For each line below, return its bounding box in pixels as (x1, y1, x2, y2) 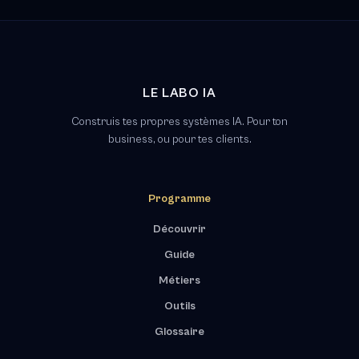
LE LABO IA (143, 86, 216, 102)
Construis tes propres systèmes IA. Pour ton (71, 115, 288, 129)
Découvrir (153, 223, 206, 236)
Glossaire (155, 325, 204, 339)
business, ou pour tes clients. (107, 133, 252, 147)
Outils (163, 300, 196, 313)
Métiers (159, 274, 200, 288)
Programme (148, 192, 211, 206)
